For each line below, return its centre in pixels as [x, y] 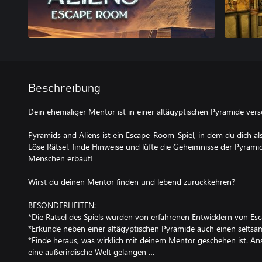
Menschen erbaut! [61, 158]
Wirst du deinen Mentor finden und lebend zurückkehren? [132, 182]
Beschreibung [64, 88]
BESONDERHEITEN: [62, 205]
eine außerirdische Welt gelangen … [91, 252]
